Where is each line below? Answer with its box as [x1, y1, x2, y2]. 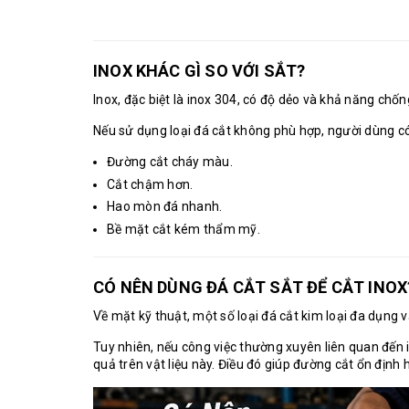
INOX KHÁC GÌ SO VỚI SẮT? [93, 61, 306, 80]
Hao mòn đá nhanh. [107, 199, 223, 215]
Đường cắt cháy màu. [107, 154, 233, 169]
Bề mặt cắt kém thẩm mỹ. [107, 221, 260, 236]
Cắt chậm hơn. [107, 176, 194, 192]
